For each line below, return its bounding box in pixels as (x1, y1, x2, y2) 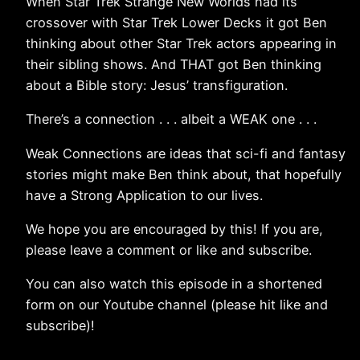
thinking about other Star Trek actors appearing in (26, 35, 337, 51)
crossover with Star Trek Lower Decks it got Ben (26, 14, 327, 31)
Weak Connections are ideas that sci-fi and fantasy (26, 145, 346, 162)
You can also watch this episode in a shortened (26, 276, 322, 292)
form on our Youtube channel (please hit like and (26, 297, 328, 313)
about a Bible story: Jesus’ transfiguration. (26, 77, 288, 93)
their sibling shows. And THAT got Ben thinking (26, 56, 321, 72)
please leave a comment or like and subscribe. (26, 241, 312, 258)
